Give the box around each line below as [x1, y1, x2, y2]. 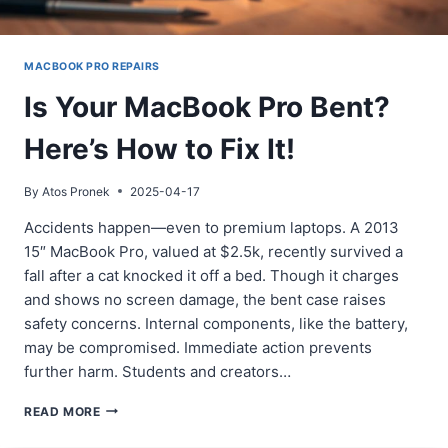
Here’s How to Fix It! [24, 131, 295, 166]
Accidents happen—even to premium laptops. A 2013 [24, 217, 399, 237]
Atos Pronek [42, 183, 111, 199]
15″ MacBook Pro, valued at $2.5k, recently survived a [24, 241, 403, 261]
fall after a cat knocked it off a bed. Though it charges [24, 265, 399, 285]
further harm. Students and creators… [24, 361, 291, 381]
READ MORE [24, 403, 101, 419]
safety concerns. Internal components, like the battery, [24, 313, 408, 333]
